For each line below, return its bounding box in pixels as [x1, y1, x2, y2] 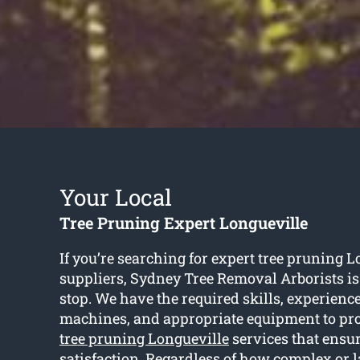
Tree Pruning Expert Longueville [59, 212, 308, 234]
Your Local [59, 182, 172, 213]
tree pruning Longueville [59, 329, 229, 349]
